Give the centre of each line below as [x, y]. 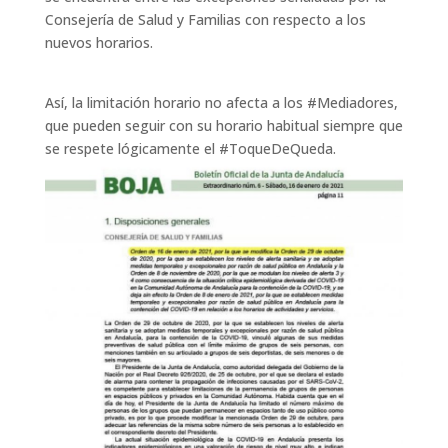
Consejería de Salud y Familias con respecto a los [205, 19]
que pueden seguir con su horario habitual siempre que [223, 125]
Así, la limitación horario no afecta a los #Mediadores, [221, 102]
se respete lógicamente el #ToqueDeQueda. [190, 148]
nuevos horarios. [98, 42]
